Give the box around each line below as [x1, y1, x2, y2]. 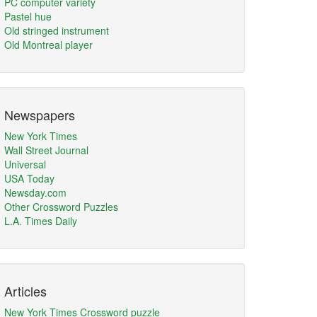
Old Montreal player [4, 38, 93, 52]
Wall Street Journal [4, 143, 88, 157]
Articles [4, 282, 47, 300]
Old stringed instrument [4, 23, 109, 38]
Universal [4, 157, 46, 171]
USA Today [4, 171, 54, 185]
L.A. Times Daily [4, 214, 77, 228]
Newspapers [4, 105, 75, 124]
